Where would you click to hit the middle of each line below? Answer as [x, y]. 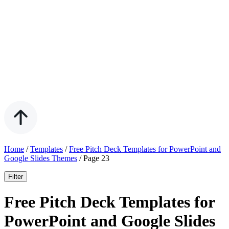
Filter [16, 177]
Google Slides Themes [41, 158]
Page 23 [96, 158]
